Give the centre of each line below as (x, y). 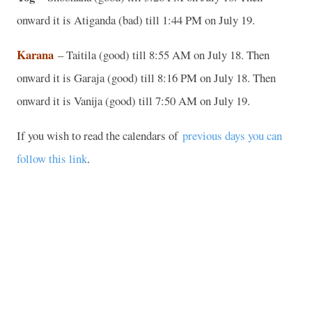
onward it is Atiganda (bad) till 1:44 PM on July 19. (138, 19)
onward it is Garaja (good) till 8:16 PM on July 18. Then (146, 77)
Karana (35, 54)
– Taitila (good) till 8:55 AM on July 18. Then (162, 54)
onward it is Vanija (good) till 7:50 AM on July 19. (133, 100)
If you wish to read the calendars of (100, 135)
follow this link (52, 158)
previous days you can (232, 135)
